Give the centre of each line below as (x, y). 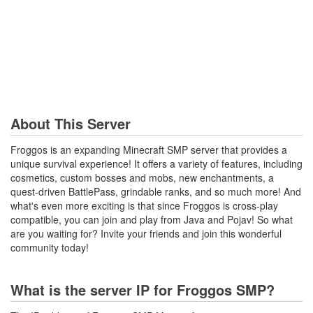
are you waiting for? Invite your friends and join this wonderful (146, 233)
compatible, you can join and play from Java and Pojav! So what (152, 219)
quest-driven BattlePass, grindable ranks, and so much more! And (156, 191)
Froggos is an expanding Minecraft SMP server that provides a (149, 150)
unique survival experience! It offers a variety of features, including (156, 163)
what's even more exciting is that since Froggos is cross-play (144, 205)
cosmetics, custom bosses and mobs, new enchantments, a (142, 177)
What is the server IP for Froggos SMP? (143, 290)
